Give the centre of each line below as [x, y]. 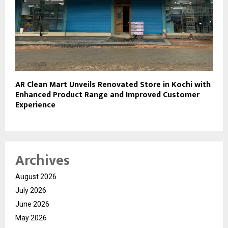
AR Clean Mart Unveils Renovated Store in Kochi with [113, 84]
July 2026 [31, 190]
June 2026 [32, 204]
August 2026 [36, 176]
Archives [42, 160]
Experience [35, 105]
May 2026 [31, 218]
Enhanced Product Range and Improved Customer [107, 95]
